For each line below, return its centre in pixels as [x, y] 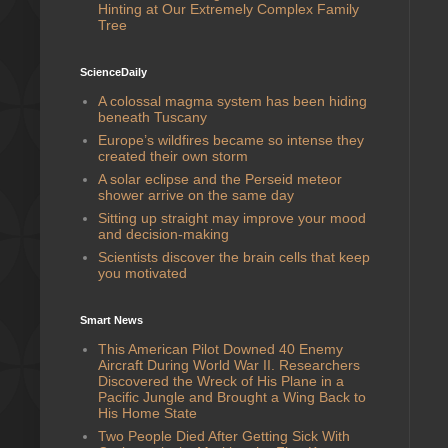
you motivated [142, 272]
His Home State [147, 412]
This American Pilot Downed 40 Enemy [220, 348]
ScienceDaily [113, 72]
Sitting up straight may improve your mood [231, 217]
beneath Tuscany [152, 116]
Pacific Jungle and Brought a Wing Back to [231, 396]
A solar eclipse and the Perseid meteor [219, 178]
